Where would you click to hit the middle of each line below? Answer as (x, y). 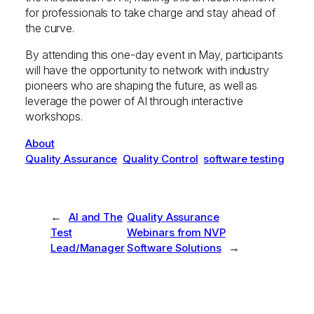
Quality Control (161, 158)
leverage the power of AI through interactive (134, 101)
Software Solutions (174, 248)
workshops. (54, 116)
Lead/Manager (88, 248)
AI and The (95, 217)
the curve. (50, 28)
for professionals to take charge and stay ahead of (150, 12)
